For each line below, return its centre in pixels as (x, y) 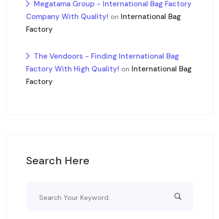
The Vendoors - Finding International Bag (106, 56)
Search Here (58, 161)
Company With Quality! (67, 17)
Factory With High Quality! (73, 69)
